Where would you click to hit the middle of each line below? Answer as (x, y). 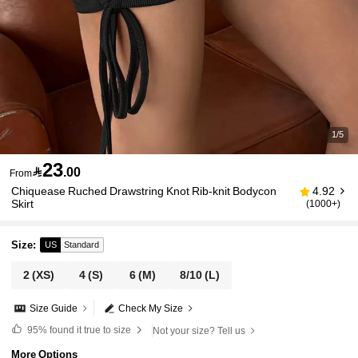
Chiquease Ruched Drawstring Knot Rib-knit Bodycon (144, 191)
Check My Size (151, 308)
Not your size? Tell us (199, 330)
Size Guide (54, 308)
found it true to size (90, 330)
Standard (82, 245)
